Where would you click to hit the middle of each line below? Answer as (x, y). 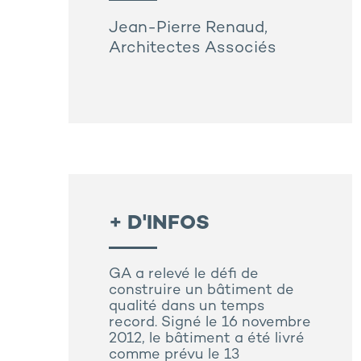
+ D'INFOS (159, 224)
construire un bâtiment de (201, 291)
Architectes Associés (193, 49)
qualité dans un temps (187, 307)
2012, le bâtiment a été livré (207, 339)
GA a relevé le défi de (184, 275)
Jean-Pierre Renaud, (188, 29)
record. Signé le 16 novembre (210, 323)
